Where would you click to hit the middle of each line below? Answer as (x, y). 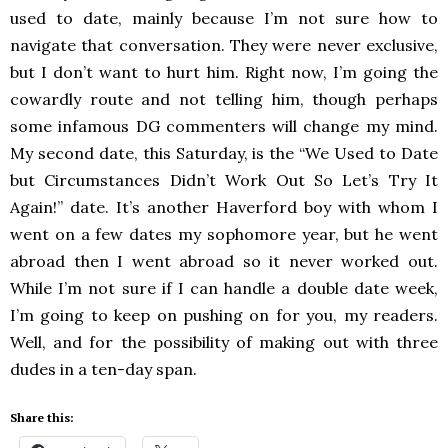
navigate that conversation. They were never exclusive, (224, 45)
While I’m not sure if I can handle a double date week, (224, 288)
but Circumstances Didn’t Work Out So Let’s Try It (224, 180)
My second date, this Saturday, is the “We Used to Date (224, 153)
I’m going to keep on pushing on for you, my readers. (224, 315)
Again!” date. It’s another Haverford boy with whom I (224, 207)
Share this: (42, 418)
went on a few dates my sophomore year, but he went (224, 234)
